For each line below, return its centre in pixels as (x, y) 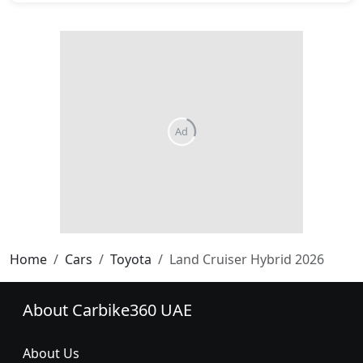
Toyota (131, 259)
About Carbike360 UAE (107, 310)
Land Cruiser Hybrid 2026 (247, 259)
